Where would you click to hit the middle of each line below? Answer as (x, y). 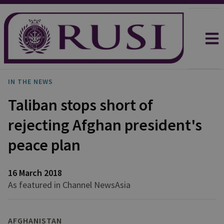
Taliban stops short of (80, 105)
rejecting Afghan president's (105, 125)
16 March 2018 (35, 173)
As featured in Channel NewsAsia (69, 185)
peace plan (44, 145)
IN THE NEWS (30, 81)
